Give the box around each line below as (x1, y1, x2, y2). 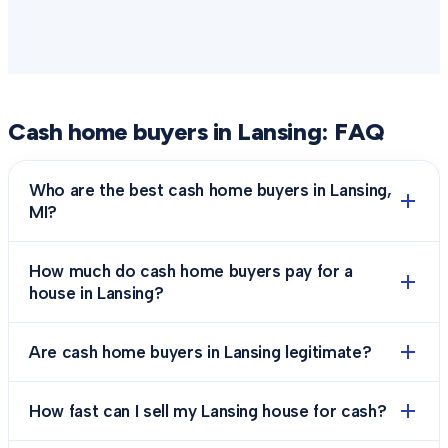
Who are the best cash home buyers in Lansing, (29, 180, 392, 200)
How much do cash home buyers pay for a (29, 261, 354, 281)
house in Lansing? (29, 283, 164, 303)
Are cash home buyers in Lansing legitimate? (29, 342, 372, 362)
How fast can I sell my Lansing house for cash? (29, 401, 387, 421)
